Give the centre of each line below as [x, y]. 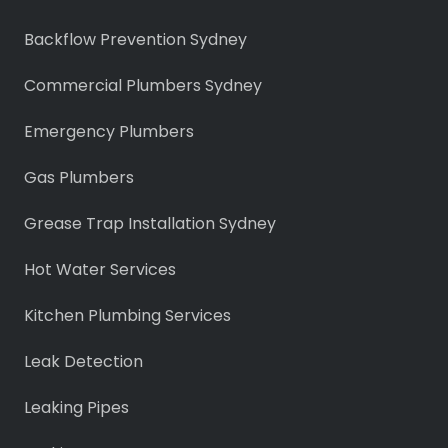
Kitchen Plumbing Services [127, 315]
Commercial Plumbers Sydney [143, 85]
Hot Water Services [100, 269]
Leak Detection [83, 361]
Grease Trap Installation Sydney [150, 223]
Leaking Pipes [76, 407]
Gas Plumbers [79, 177]
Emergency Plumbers [109, 131]
